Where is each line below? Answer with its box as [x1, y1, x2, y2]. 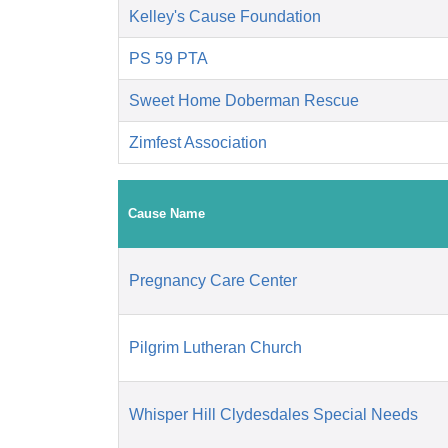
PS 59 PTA [129, 50, 208, 68]
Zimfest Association [129, 134, 267, 152]
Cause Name [128, 206, 205, 222]
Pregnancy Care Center [129, 272, 297, 290]
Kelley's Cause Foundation [129, 8, 321, 26]
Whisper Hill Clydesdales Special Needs [129, 406, 418, 424]
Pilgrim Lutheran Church [129, 339, 302, 357]
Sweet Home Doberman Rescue [129, 92, 359, 110]
